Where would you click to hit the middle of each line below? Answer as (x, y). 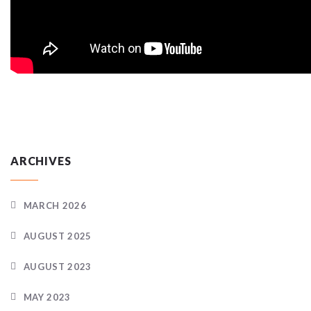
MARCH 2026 (55, 205)
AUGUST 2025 (57, 236)
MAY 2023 (47, 297)
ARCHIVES (41, 160)
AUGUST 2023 (57, 266)
